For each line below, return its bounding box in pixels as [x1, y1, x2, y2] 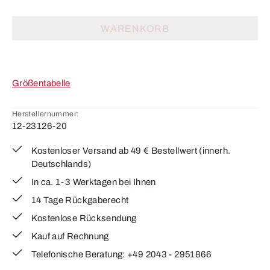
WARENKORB [100, 23, 170, 34]
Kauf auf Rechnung [31, 231, 109, 241]
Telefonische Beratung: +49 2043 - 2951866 [31, 250, 212, 259]
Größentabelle [12, 78, 71, 88]
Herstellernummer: [12, 110, 80, 118]
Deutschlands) [31, 159, 92, 169]
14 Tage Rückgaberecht [31, 195, 129, 205]
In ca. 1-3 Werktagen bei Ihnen [31, 177, 156, 187]
